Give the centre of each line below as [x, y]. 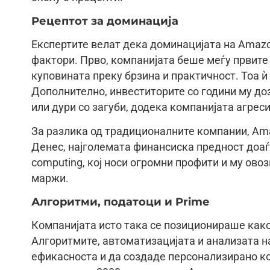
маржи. [50, 179]
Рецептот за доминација [105, 20]
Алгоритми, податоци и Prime [120, 201]
